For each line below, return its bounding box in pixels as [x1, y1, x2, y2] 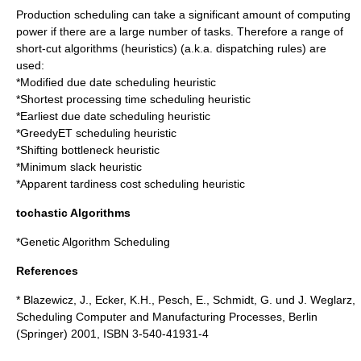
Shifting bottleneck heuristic [20, 143, 160, 156]
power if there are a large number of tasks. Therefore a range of [16, 25, 343, 38]
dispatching [216, 42, 274, 55]
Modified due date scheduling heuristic [20, 76, 216, 89]
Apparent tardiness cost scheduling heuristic [20, 177, 245, 190]
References [16, 264, 78, 277]
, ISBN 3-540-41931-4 [97, 327, 209, 340]
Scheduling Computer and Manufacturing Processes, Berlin [16, 310, 317, 323]
